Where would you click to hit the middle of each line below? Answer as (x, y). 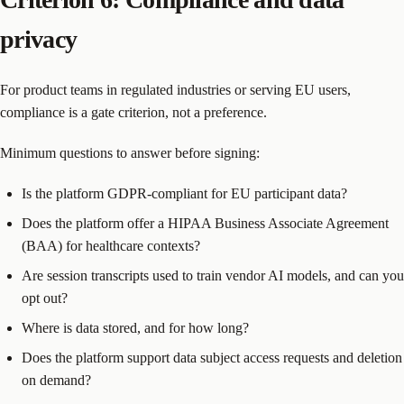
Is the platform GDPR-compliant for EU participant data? (184, 194)
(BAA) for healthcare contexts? (111, 246)
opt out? (45, 298)
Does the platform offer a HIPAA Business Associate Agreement (205, 224)
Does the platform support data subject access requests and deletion (212, 358)
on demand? (56, 381)
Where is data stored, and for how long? (135, 328)
